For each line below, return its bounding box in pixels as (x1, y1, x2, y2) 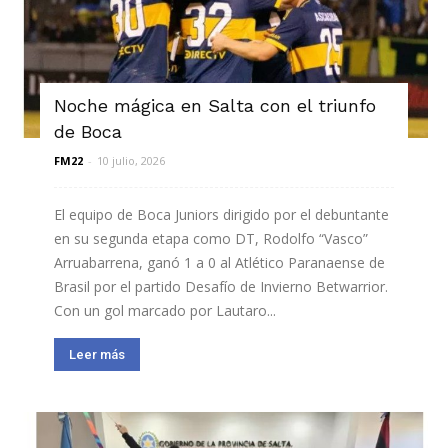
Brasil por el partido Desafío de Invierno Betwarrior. (54, 276, 388, 296)
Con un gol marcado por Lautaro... (54, 300, 276, 320)
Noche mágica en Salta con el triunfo (54, 94, 376, 116)
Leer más (69, 346, 125, 362)
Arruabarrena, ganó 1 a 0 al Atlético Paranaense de (54, 252, 385, 272)
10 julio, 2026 (97, 152, 165, 168)
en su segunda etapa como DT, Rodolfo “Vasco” (54, 228, 368, 248)
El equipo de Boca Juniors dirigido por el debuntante (54, 204, 389, 224)
